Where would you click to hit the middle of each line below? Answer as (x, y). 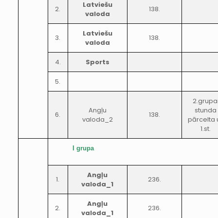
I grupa (83, 148)
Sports (97, 62)
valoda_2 (97, 119)
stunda (206, 110)
